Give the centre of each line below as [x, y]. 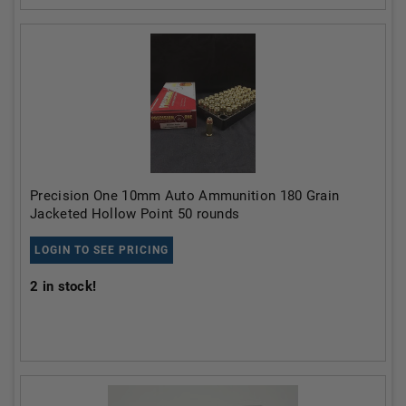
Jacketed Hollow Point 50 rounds [135, 214]
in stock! [68, 286]
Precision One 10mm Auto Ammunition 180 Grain [185, 196]
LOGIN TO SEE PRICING [101, 250]
